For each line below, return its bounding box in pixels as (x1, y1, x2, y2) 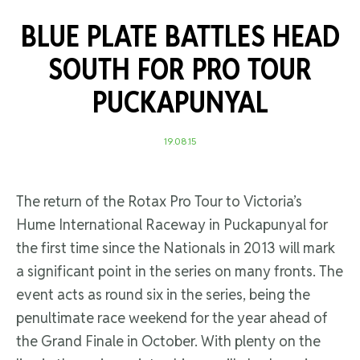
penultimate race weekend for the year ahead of (16, 309, 328, 328)
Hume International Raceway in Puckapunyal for (16, 215, 328, 235)
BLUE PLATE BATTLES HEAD (20, 18, 340, 55)
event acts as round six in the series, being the (16, 285, 310, 305)
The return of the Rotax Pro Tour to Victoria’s (16, 192, 302, 211)
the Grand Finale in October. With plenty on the (16, 332, 321, 351)
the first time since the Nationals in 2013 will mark (16, 239, 335, 258)
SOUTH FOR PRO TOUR (48, 51, 312, 88)
